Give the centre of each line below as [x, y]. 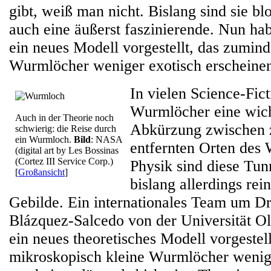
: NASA [106, 139]
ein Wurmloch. [44, 139]
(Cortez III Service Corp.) [64, 161]
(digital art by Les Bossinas [67, 150]
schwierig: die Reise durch [66, 129]
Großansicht [41, 172]
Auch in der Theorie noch [64, 118]
